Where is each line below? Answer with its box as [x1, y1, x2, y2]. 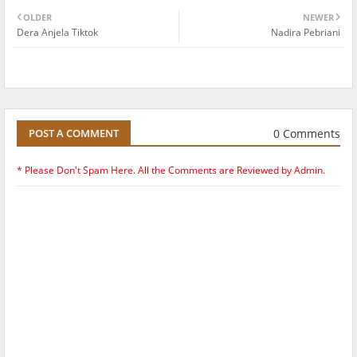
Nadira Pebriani [271, 25, 340, 40]
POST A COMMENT [29, 126, 119, 141]
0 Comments [273, 125, 340, 141]
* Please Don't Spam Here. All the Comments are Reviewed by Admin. [17, 163, 325, 178]
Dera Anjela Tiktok [17, 25, 98, 40]
